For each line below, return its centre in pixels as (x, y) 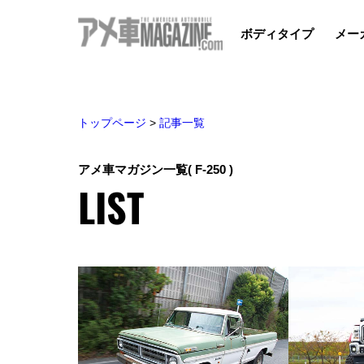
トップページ (112, 122)
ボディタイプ (277, 33)
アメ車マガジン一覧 (133, 169)
